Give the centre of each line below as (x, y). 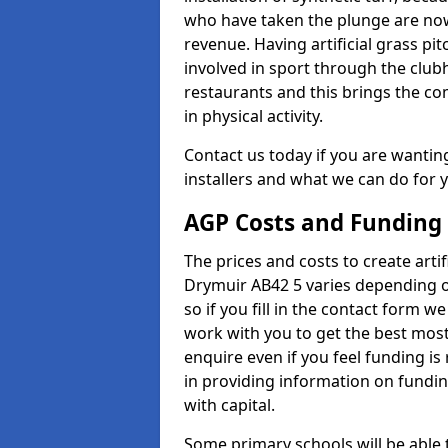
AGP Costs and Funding (313, 222)
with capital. (229, 405)
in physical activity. (253, 116)
